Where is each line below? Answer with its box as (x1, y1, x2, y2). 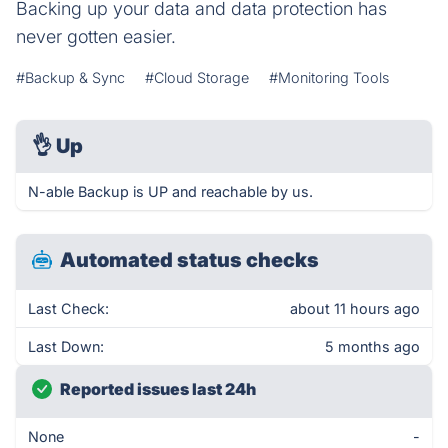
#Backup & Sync (16, 69, 125, 86)
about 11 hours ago (290, 300, 420, 317)
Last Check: (28, 300, 109, 317)
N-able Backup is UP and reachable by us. (28, 183, 313, 200)
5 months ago (325, 338, 420, 355)
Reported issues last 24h (60, 379, 256, 399)
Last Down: (28, 338, 104, 355)
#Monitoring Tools (269, 69, 389, 86)
